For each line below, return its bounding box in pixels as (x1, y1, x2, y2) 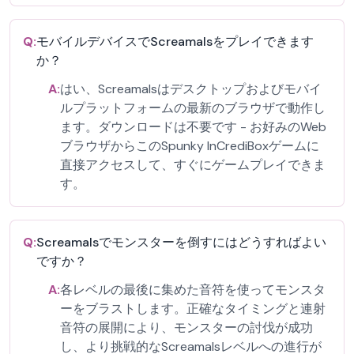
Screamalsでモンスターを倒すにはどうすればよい (36, 234, 326, 250)
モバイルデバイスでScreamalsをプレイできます (36, 33, 314, 50)
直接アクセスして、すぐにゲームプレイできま (60, 156, 326, 173)
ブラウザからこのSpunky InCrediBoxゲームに (60, 137, 319, 154)
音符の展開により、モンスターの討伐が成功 (60, 319, 313, 336)
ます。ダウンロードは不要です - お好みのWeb (60, 119, 326, 135)
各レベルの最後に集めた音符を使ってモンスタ (60, 281, 326, 298)
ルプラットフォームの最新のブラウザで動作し (60, 100, 326, 116)
